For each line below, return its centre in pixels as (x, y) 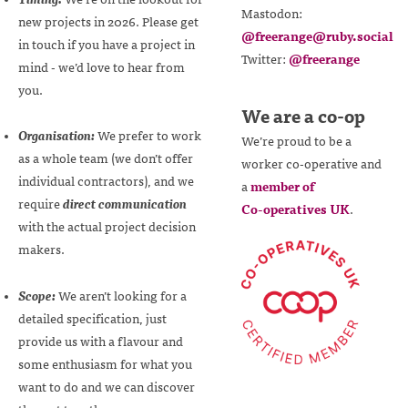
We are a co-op (303, 115)
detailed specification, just (92, 317)
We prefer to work (148, 135)
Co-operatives (284, 208)
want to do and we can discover (107, 386)
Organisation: (56, 135)
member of (282, 185)
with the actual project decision (107, 226)
